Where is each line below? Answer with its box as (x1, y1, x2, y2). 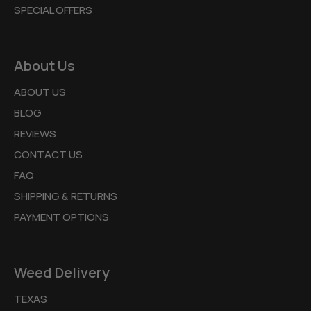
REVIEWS (14, 126, 56, 141)
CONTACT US (14, 146, 83, 162)
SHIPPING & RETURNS (14, 188, 117, 203)
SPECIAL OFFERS (14, 2, 92, 17)
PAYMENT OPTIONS (14, 209, 109, 224)
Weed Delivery (14, 262, 110, 282)
